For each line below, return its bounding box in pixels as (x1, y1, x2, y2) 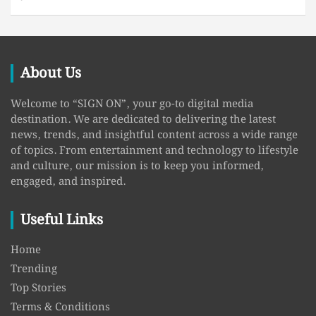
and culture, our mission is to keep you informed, (11, 158, 264, 176)
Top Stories (11, 280, 66, 298)
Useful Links (20, 209, 103, 232)
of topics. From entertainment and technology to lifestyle (11, 142, 298, 160)
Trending (11, 261, 57, 279)
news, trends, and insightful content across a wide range (11, 127, 298, 145)
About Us (20, 62, 81, 85)
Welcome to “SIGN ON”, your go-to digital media (11, 96, 253, 114)
